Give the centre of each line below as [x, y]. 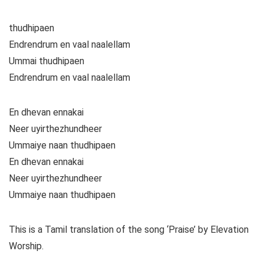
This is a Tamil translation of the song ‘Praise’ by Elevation [129, 230]
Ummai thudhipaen [47, 61]
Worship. [26, 246]
